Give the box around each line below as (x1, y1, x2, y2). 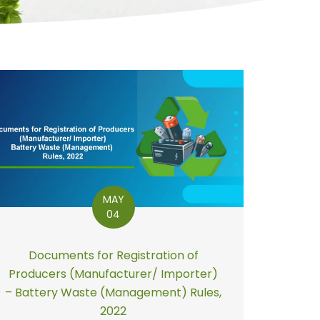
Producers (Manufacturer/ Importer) (9, 265, 219, 282)
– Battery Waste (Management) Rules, (5, 284, 222, 301)
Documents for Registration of (28, 246, 199, 264)
